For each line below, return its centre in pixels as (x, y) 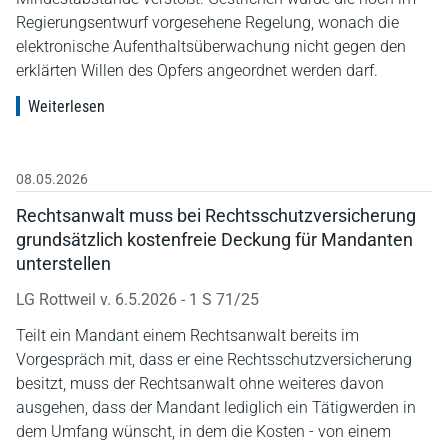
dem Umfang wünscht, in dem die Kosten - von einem (203, 431)
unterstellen (63, 263)
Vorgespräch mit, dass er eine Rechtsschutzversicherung (214, 359)
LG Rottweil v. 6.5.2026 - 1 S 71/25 (137, 299)
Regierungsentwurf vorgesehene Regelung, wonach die (207, 22)
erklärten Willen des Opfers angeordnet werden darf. (197, 70)
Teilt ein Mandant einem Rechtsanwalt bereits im (187, 335)
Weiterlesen (66, 106)
